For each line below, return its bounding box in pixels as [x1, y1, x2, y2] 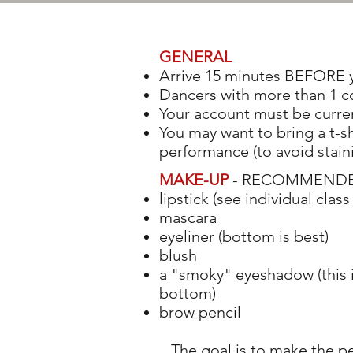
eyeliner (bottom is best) [159, 227, 329, 246]
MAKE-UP [159, 170, 229, 189]
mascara [159, 208, 217, 227]
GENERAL [159, 47, 232, 66]
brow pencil [159, 303, 241, 321]
